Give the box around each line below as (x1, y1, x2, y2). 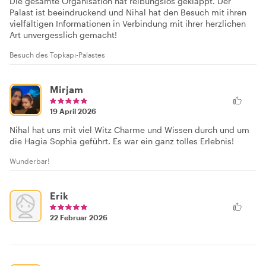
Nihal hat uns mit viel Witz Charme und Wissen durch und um (9, 125, 249, 135)
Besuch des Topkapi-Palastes (9, 50, 105, 59)
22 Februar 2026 (50, 213, 107, 221)
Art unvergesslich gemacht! (9, 30, 117, 40)
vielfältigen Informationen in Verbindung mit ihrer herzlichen (9, 18, 246, 28)
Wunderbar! (9, 157, 49, 165)
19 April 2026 (50, 107, 96, 115)
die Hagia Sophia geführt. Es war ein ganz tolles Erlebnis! (9, 136, 234, 146)
